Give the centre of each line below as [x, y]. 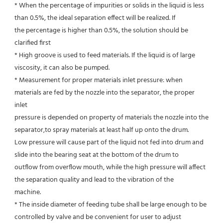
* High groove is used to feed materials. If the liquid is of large [105, 55]
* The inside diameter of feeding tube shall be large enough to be [111, 205]
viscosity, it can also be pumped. [62, 68]
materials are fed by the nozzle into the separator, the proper [105, 93]
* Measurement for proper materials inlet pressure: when [99, 80]
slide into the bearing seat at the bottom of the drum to [97, 155]
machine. [28, 192]
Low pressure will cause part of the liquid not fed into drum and [109, 142]
